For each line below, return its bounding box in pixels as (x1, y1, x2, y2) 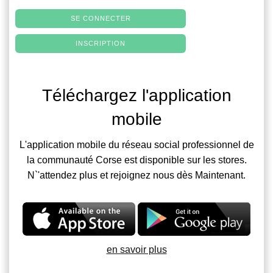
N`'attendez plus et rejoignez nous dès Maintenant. (27, 169, 246, 180)
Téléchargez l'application (41, 85, 232, 105)
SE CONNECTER (70, 14, 131, 22)
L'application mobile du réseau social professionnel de (19, 139, 254, 150)
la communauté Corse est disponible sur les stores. (26, 154, 247, 165)
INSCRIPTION (76, 39, 126, 47)
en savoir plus (106, 244, 167, 255)
